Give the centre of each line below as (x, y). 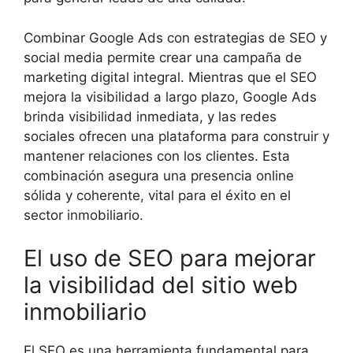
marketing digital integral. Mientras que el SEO (170, 77)
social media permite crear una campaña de (163, 57)
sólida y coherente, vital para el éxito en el (157, 195)
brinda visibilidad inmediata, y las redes (150, 116)
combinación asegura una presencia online (159, 175)
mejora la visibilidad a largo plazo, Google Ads (170, 97)
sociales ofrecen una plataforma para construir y (176, 136)
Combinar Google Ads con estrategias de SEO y (175, 37)
